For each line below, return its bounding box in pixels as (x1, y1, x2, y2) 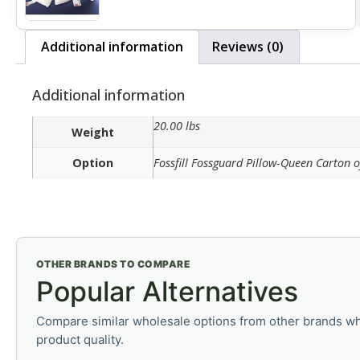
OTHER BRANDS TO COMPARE (36, 258, 190, 271)
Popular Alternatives (36, 275, 298, 309)
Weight (72, 125, 114, 141)
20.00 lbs (153, 118, 200, 134)
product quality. (36, 332, 124, 348)
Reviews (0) (211, 38, 284, 56)
